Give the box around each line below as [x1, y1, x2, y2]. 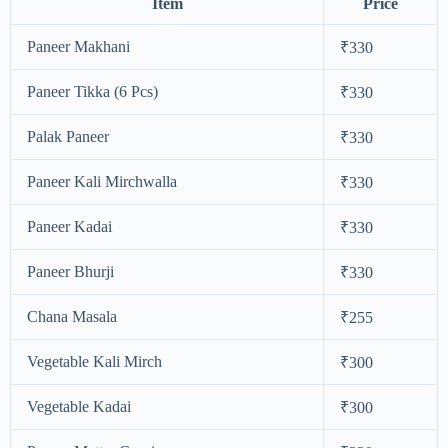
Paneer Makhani [27, 37, 130, 55]
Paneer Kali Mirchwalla [27, 172, 177, 190]
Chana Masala [27, 307, 117, 325]
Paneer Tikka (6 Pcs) [27, 82, 158, 100]
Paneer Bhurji [27, 262, 114, 280]
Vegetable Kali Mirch [27, 352, 162, 370]
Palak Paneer [27, 127, 109, 145]
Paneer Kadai [27, 217, 112, 235]
